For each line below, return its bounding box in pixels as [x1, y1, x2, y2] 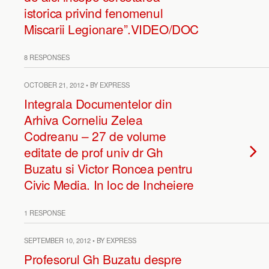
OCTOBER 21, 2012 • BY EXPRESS [24, 80, 130, 89]
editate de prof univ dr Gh [24, 143, 163, 161]
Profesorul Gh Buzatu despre [24, 250, 182, 268]
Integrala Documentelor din [24, 94, 172, 112]
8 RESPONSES [24, 52, 70, 62]
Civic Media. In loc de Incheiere [24, 175, 194, 193]
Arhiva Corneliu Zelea [24, 110, 143, 128]
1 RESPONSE [24, 208, 65, 217]
